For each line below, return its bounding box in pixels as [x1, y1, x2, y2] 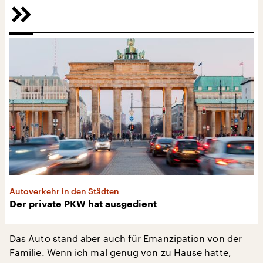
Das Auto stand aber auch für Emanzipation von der [9, 232, 242, 244]
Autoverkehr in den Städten [9, 186, 119, 196]
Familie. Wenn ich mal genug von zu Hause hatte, [9, 247, 231, 258]
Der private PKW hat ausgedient [9, 200, 157, 209]
